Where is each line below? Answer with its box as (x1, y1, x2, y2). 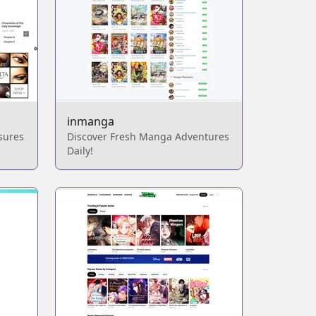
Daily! (67, 144, 93, 157)
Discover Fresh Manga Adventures (67, 130, 229, 143)
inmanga (67, 114, 114, 129)
